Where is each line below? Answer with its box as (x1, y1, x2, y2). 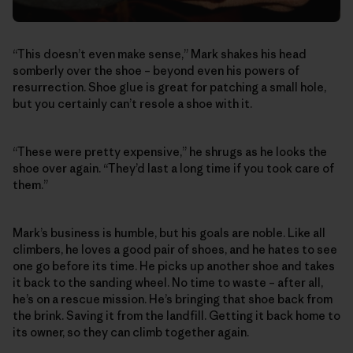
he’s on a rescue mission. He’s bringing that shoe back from (13, 292, 333, 307)
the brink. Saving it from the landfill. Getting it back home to (13, 308, 340, 323)
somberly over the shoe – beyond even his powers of (13, 63, 299, 78)
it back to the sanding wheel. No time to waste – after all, (13, 275, 323, 290)
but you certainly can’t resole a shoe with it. (13, 96, 252, 111)
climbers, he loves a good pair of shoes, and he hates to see (13, 242, 337, 257)
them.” (13, 177, 48, 192)
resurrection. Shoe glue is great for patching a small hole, (13, 80, 326, 95)
